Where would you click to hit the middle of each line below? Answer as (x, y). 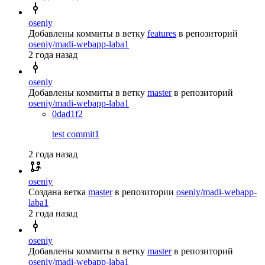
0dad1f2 (67, 114)
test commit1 (76, 134)
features (162, 33)
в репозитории (144, 192)
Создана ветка (57, 192)
